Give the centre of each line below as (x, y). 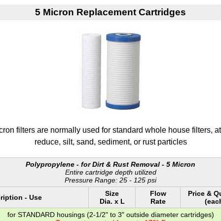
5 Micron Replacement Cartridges (110, 12)
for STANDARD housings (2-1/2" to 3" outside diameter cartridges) (110, 214)
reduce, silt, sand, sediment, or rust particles (110, 142)
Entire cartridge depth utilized (110, 172)
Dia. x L (112, 201)
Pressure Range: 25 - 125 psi (110, 180)
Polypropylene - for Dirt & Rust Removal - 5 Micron (110, 164)
